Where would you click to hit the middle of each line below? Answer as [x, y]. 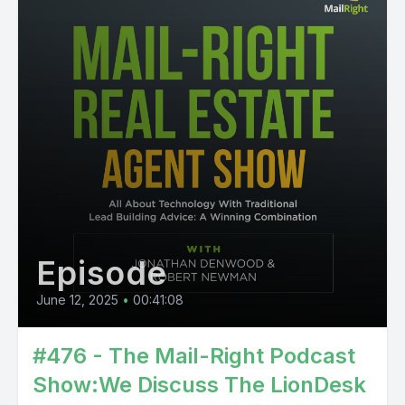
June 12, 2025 [77, 300]
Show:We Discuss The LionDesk [199, 385]
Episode [102, 273]
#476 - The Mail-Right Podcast [194, 356]
